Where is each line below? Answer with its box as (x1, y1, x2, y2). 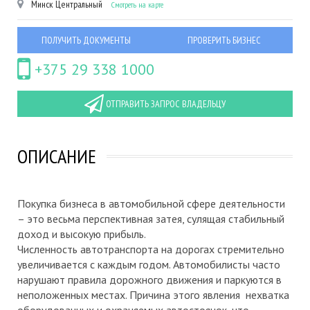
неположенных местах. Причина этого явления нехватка (17, 288, 289, 302)
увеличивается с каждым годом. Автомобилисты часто (17, 257, 280, 272)
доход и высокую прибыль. (17, 227, 146, 241)
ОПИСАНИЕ (17, 143, 96, 170)
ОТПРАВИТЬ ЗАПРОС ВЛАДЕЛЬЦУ (104, 98, 226, 111)
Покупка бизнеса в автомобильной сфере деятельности (17, 197, 285, 211)
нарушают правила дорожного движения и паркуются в (17, 273, 282, 287)
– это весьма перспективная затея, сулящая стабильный (17, 212, 284, 226)
